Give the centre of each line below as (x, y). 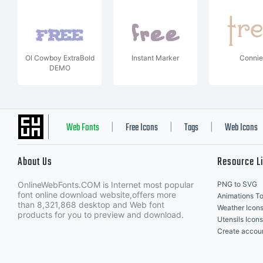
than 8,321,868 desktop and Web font (91, 205)
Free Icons (142, 128)
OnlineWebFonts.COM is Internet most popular (106, 185)
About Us (35, 162)
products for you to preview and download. (101, 215)
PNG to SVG (237, 184)
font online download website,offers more (97, 195)
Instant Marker (155, 58)
